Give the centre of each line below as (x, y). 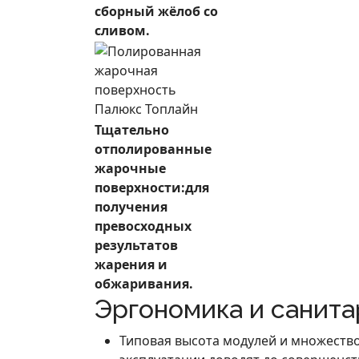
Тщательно (132, 130)
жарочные (130, 168)
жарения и (131, 264)
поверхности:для (152, 188)
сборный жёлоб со (156, 11)
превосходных (143, 226)
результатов (136, 245)
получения (131, 207)
